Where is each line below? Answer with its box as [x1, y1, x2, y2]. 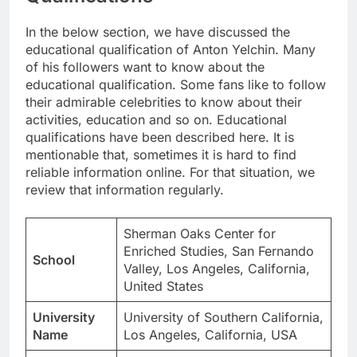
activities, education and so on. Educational [25, 112, 287, 128]
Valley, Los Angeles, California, [124, 261, 310, 277]
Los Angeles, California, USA [124, 327, 297, 343]
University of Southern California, [124, 309, 324, 326]
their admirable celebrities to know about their [25, 94, 302, 111]
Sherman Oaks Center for [124, 226, 276, 242]
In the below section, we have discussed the [25, 24, 290, 41]
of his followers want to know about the [25, 59, 265, 76]
